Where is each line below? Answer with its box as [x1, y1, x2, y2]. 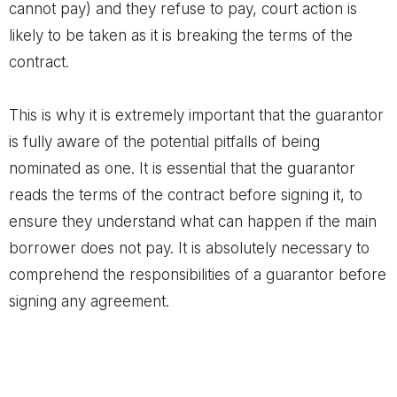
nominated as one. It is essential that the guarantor [9, 160, 355, 177]
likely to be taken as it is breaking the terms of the [9, 27, 353, 44]
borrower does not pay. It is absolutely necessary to [9, 239, 370, 257]
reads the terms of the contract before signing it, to [9, 186, 362, 204]
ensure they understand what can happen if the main [9, 213, 377, 230]
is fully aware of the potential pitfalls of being [9, 133, 320, 151]
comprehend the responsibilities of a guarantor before [9, 266, 386, 284]
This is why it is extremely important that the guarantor [9, 106, 384, 124]
